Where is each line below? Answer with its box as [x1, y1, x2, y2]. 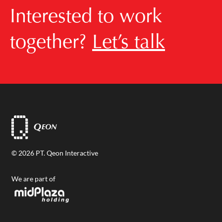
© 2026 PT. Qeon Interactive [11, 149, 98, 158]
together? [10, 28, 92, 55]
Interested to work [10, 2, 162, 29]
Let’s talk [92, 28, 165, 55]
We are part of [11, 174, 55, 183]
